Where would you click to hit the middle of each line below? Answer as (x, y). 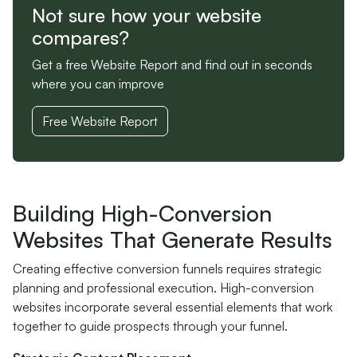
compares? (80, 37)
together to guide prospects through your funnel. (150, 326)
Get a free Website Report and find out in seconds (172, 65)
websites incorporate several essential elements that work (173, 307)
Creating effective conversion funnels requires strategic (167, 269)
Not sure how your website (147, 15)
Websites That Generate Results (173, 239)
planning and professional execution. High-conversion (163, 288)
